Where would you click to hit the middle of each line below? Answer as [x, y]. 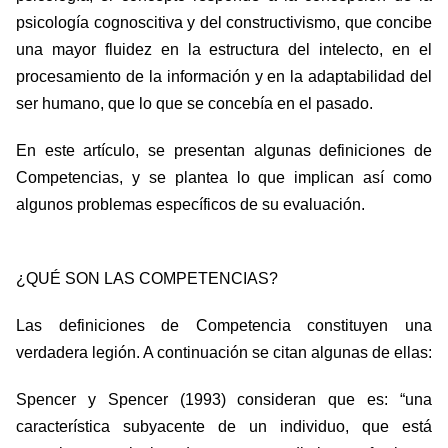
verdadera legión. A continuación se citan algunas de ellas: [224, 353]
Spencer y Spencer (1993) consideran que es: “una [224, 400]
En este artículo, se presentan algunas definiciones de [224, 151]
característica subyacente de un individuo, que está [224, 427]
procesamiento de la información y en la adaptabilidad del [224, 77]
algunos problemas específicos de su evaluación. [190, 205]
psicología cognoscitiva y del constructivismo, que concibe [224, 23]
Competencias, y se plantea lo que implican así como [224, 178]
